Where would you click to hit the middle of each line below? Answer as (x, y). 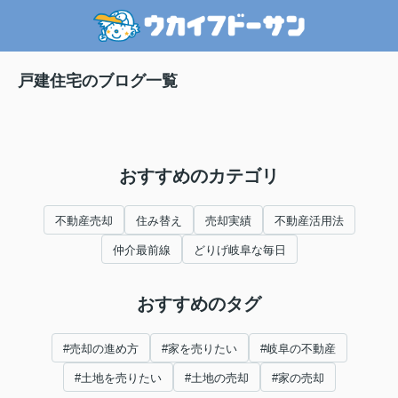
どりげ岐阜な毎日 (239, 251)
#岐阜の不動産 (298, 349)
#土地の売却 (216, 378)
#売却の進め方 (100, 349)
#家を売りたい (199, 349)
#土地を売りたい (118, 378)
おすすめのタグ (199, 304)
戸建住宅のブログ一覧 (98, 81)
